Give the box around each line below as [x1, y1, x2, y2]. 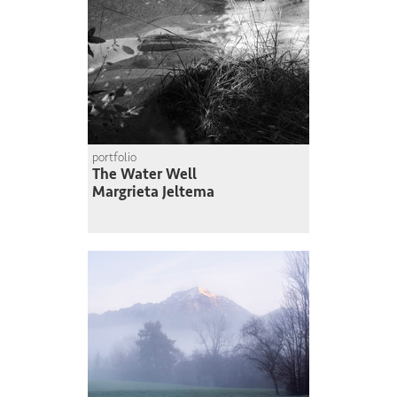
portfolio [92, 150, 136, 166]
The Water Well [92, 165, 197, 184]
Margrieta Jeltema [92, 183, 214, 202]
